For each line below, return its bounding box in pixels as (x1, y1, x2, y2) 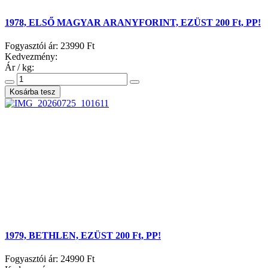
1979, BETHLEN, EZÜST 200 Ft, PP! (5, 230, 161, 241)
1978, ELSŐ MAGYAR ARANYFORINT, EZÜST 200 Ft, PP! (5, 17, 261, 28)
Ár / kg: (5, 62, 34, 72)
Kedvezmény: (5, 51, 57, 62)
